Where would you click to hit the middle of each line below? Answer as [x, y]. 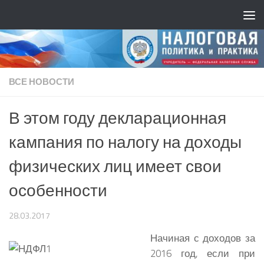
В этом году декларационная [118, 117]
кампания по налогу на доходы [125, 141]
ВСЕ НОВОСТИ [42, 81]
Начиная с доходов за [203, 238]
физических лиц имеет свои [115, 166]
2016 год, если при [203, 253]
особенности [58, 190]
